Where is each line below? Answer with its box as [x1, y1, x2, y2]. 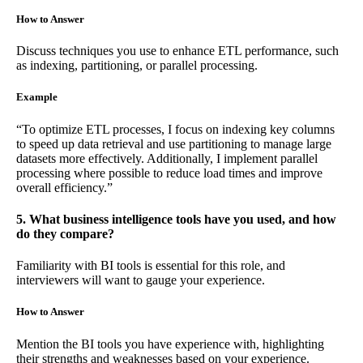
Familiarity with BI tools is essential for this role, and [16, 258, 285, 273]
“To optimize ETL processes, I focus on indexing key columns [16, 122, 335, 136]
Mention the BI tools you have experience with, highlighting [16, 336, 324, 351]
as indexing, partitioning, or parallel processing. [16, 58, 258, 73]
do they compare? [16, 226, 114, 241]
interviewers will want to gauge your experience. [16, 273, 265, 288]
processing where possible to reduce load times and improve [16, 165, 322, 180]
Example [16, 91, 58, 104]
